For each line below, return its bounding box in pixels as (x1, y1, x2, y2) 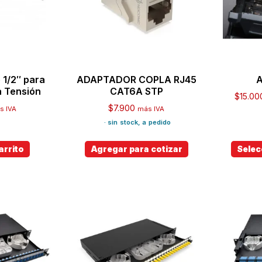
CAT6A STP (109, 85, 163, 97)
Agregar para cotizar (90, 143, 182, 154)
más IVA (137, 104, 165, 113)
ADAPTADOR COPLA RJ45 (76, 73, 196, 85)
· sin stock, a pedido (104, 118, 171, 126)
